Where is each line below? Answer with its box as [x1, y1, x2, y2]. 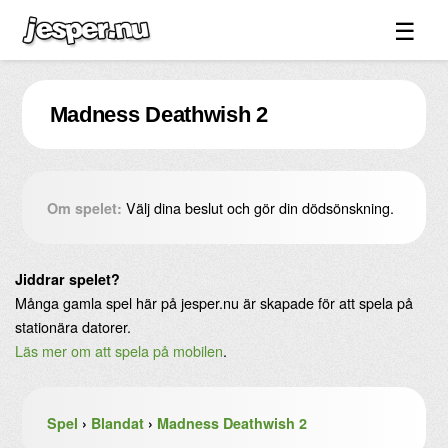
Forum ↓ [33, 143, 98, 166]
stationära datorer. [15, 315, 131, 337]
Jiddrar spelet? [15, 268, 120, 289]
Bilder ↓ [33, 106, 92, 129]
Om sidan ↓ [33, 294, 122, 317]
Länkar [33, 181, 90, 204]
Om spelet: [46, 197, 122, 218]
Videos [33, 218, 85, 241]
